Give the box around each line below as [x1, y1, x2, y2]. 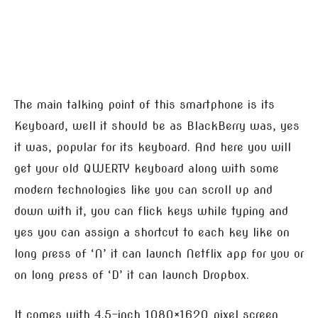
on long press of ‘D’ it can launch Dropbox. [14, 268, 249, 282]
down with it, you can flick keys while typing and [14, 204, 288, 218]
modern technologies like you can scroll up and [14, 182, 273, 197]
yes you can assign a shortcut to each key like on [14, 225, 290, 239]
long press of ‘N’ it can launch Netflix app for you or [14, 246, 304, 261]
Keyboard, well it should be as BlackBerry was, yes [14, 119, 300, 133]
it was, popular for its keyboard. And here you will [14, 140, 291, 154]
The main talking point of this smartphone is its [14, 97, 275, 111]
